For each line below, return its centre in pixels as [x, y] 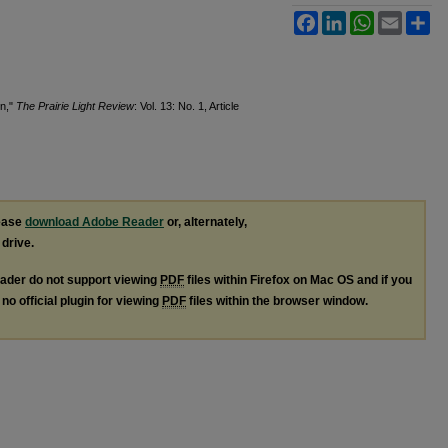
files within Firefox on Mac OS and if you [298, 279]
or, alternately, [205, 221]
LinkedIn [370, 18]
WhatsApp [404, 18]
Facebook [346, 18]
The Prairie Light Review [75, 105]
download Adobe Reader [94, 221]
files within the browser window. [277, 300]
